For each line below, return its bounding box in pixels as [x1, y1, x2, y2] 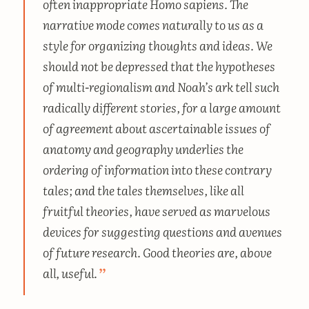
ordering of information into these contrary [42, 159, 272, 178]
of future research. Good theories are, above [42, 242, 272, 261]
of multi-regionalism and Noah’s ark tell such [42, 77, 279, 95]
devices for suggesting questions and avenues [42, 221, 282, 240]
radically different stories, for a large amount [42, 97, 281, 116]
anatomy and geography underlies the [42, 139, 243, 157]
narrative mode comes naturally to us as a [42, 14, 263, 33]
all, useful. [42, 263, 97, 281]
